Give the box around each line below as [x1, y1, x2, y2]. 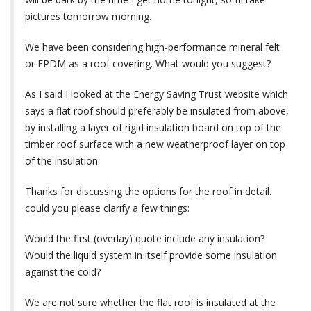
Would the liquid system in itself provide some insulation [25, 249, 277, 262]
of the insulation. [25, 154, 100, 168]
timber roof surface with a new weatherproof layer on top [25, 137, 285, 151]
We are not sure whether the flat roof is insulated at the [25, 296, 276, 310]
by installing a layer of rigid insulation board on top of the [25, 121, 281, 135]
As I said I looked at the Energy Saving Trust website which [25, 87, 288, 101]
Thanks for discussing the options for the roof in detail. [25, 185, 271, 199]
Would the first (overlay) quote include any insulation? [25, 232, 264, 246]
